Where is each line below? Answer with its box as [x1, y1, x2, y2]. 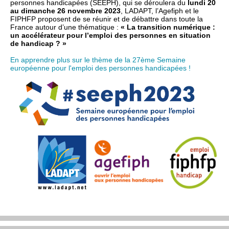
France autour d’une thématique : [10, 23, 121, 31]
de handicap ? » [10, 39, 66, 48]
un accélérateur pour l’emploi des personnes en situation [10, 31, 211, 39]
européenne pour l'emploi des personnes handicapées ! [10, 64, 191, 72]
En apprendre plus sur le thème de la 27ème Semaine [10, 56, 186, 64]
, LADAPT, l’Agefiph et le [121, 7, 199, 15]
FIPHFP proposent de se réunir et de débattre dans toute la [10, 15, 203, 23]
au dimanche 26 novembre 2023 [10, 7, 121, 15]
